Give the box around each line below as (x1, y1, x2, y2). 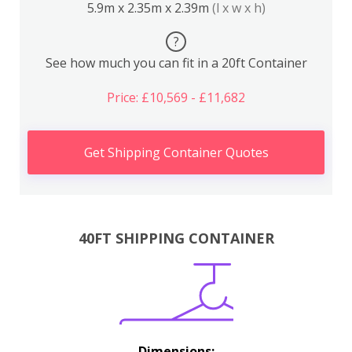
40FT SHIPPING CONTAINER (78, 228, 274, 247)
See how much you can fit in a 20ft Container (45, 54, 307, 71)
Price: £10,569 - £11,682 (107, 89, 245, 106)
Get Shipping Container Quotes (83, 144, 269, 161)
